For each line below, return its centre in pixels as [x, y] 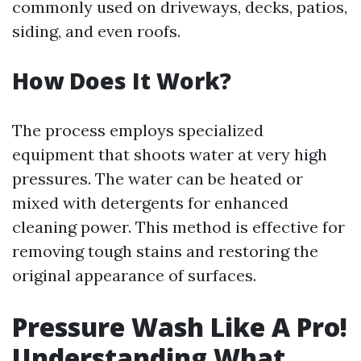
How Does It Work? [122, 81]
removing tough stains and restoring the [165, 251]
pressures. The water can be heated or [158, 178]
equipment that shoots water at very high [170, 154]
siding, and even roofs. [96, 31]
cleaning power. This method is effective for [178, 227]
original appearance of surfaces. [134, 275]
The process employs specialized [138, 130]
